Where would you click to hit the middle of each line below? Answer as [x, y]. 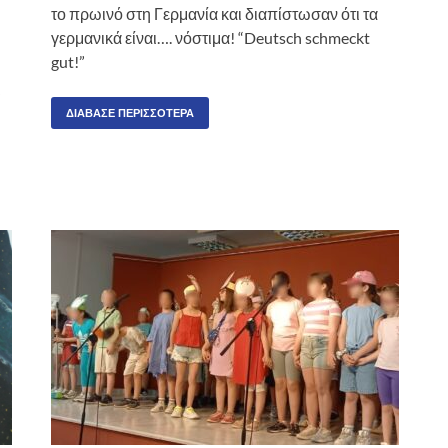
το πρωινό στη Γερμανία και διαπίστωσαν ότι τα [214, 13]
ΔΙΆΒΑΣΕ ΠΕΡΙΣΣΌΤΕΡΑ [130, 112]
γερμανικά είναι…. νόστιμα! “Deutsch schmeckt [210, 37]
